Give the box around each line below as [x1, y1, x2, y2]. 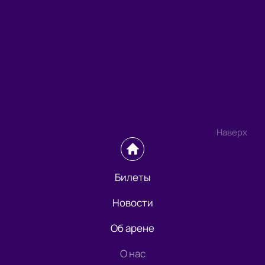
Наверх [216, 126, 247, 139]
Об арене [111, 221, 154, 235]
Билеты [115, 170, 150, 185]
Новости [112, 196, 153, 210]
